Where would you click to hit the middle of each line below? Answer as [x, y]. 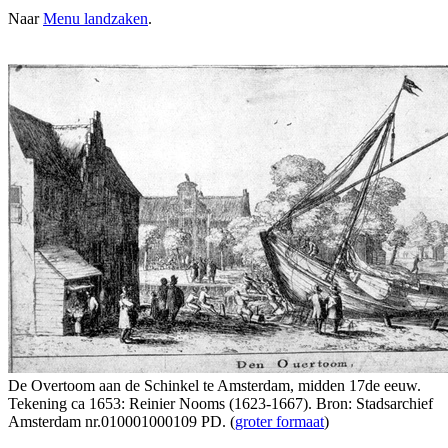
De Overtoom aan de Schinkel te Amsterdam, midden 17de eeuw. [214, 385]
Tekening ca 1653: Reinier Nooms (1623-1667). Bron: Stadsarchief [220, 403]
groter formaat [279, 421]
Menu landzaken [95, 18]
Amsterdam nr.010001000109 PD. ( [121, 421]
